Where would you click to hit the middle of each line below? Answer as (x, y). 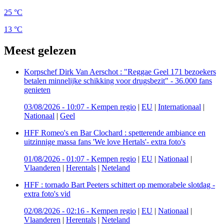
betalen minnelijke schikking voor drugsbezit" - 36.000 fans (118, 80)
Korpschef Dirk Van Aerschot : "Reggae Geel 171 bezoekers (120, 71)
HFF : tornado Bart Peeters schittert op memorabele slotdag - (119, 184)
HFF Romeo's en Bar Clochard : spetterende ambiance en (115, 132)
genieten (37, 89)
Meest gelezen (40, 50)
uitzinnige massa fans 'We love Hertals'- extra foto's (105, 141)
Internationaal (179, 106)
